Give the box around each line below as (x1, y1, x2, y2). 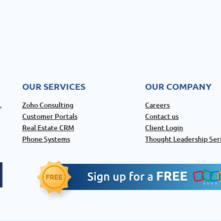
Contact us (145, 111, 179, 121)
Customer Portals (22, 111, 77, 121)
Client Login (145, 122, 184, 132)
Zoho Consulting (22, 100, 74, 110)
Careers (145, 100, 170, 110)
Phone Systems (22, 134, 70, 144)
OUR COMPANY (145, 80, 212, 92)
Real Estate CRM (22, 122, 74, 132)
